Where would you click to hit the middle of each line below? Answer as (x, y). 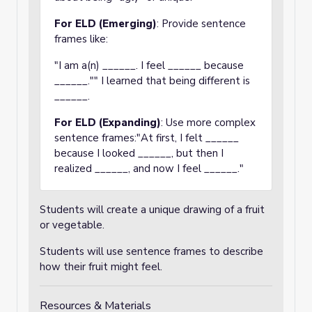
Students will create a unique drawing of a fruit (152, 210)
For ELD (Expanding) (108, 123)
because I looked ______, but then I (139, 153)
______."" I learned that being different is (152, 81)
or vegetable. (72, 225)
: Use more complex (208, 123)
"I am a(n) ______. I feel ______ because (149, 65)
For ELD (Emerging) (106, 24)
